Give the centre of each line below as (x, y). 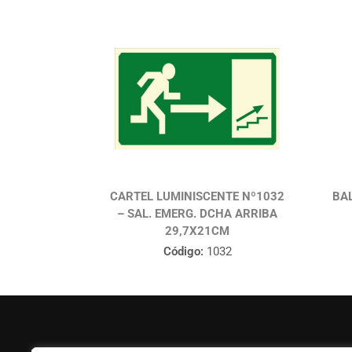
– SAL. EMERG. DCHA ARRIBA (198, 214)
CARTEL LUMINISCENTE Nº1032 (198, 197)
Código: (183, 252)
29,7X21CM (198, 231)
